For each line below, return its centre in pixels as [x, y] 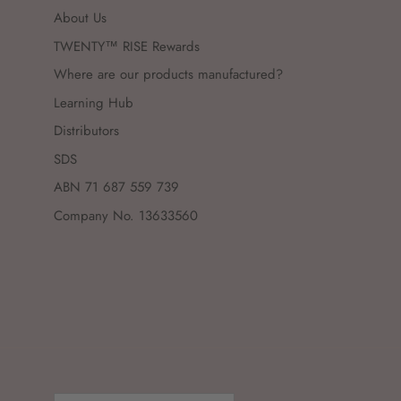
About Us [80, 18]
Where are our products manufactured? [168, 75]
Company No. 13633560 [126, 215]
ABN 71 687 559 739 [116, 188]
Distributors [86, 131]
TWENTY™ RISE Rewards [127, 46]
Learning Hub [94, 102]
